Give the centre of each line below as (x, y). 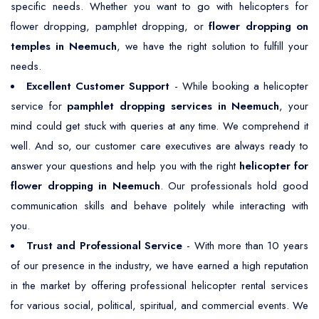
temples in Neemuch (64, 46)
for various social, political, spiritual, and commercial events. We (159, 305)
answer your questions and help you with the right (125, 166)
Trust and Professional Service (104, 246)
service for (39, 106)
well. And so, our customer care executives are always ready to (159, 146)
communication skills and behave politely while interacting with (159, 206)
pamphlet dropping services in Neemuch (173, 106)
